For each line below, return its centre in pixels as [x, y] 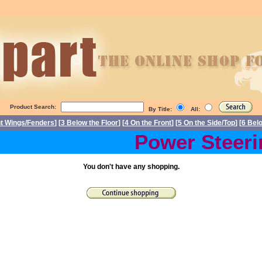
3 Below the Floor [89, 123]
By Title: [161, 109]
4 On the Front [148, 123]
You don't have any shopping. [131, 167]
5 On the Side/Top [206, 123]
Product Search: [33, 107]
